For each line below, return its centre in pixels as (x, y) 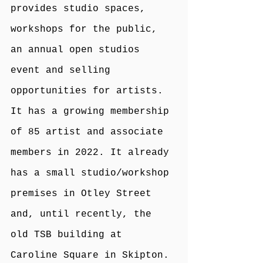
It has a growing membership (93, 111)
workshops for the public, (87, 29)
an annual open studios (78, 50)
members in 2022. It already (93, 152)
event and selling (63, 70)
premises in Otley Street (84, 193)
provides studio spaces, (81, 9)
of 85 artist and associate (90, 132)
